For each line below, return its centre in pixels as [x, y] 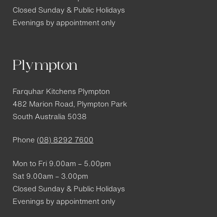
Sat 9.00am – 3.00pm [50, 177]
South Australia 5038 [49, 117]
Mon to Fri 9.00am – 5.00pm [62, 164]
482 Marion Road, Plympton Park [70, 105]
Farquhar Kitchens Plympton [61, 92]
